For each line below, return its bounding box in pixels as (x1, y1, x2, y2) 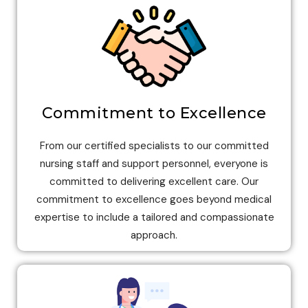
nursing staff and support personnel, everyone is (40, 156, 268, 170)
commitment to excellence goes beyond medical (36, 192, 272, 206)
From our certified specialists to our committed (39, 138, 269, 153)
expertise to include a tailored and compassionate (34, 210, 274, 224)
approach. (131, 228, 177, 242)
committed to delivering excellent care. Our (49, 174, 258, 188)
